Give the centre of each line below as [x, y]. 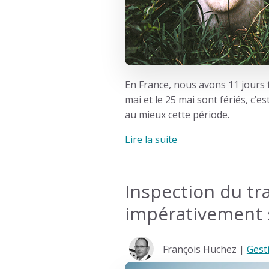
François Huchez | [204, 249]
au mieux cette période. [177, 114]
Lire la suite [151, 139]
